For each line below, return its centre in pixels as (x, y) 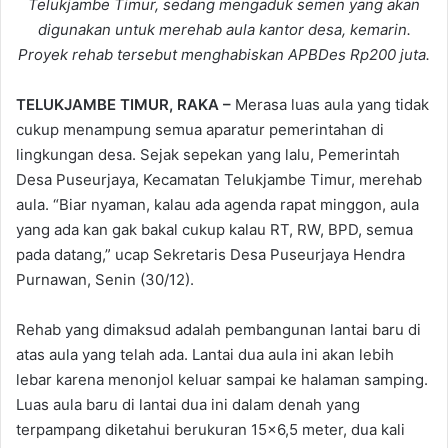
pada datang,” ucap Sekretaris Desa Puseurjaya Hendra (210, 254)
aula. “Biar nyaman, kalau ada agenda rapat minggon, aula (217, 204)
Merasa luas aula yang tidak (332, 104)
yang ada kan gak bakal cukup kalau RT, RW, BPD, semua (214, 229)
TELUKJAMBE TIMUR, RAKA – (125, 104)
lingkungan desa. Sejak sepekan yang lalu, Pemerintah (208, 154)
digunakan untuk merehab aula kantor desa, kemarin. (224, 29)
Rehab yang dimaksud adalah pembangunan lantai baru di (218, 329)
